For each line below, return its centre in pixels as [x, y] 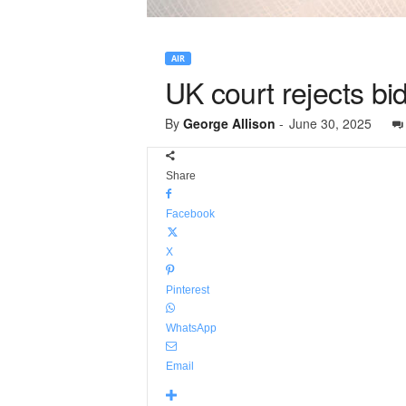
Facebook [190, 214]
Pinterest [187, 290]
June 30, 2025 [330, 123]
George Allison [229, 123]
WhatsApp [191, 328]
